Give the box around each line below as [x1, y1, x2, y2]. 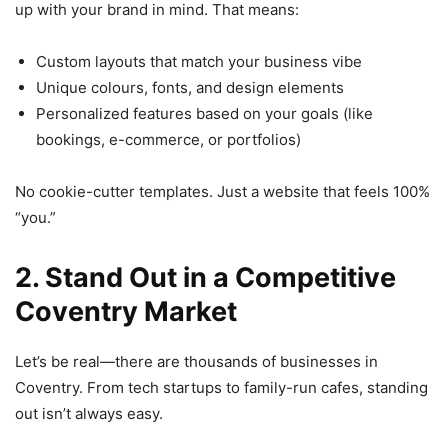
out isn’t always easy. [15, 403, 163, 423]
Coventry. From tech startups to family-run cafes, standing [15, 377, 428, 397]
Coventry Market [15, 294, 237, 328]
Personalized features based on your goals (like [36, 103, 373, 123]
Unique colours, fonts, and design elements [36, 77, 344, 97]
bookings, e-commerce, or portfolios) [36, 129, 301, 149]
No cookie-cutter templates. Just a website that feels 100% [15, 181, 430, 201]
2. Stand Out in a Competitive [15, 260, 396, 294]
